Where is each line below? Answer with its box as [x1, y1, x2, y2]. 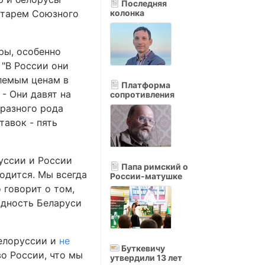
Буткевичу [119, 243, 165, 253]
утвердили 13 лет [110, 253, 182, 263]
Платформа [119, 80, 170, 90]
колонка [110, 8, 144, 18]
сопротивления [110, 89, 174, 99]
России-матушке [110, 171, 182, 181]
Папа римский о [119, 161, 188, 172]
